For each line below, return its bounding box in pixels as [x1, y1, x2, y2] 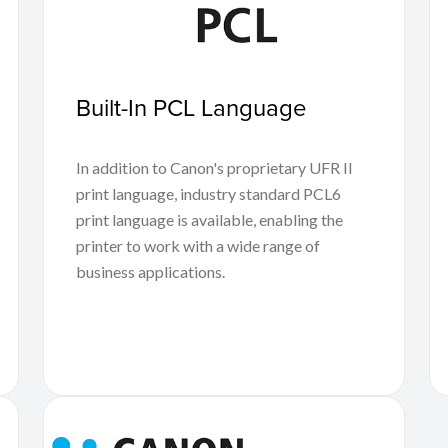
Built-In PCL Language [75, 89, 307, 124]
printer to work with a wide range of [75, 235, 320, 255]
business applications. [75, 261, 225, 281]
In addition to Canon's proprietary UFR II [75, 157, 353, 177]
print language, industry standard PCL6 [75, 183, 341, 203]
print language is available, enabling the [75, 209, 343, 229]
